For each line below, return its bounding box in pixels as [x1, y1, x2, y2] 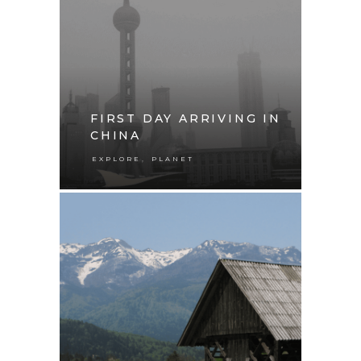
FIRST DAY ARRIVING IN [90, 110, 281, 126]
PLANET [151, 154, 194, 163]
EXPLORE [92, 154, 141, 163]
